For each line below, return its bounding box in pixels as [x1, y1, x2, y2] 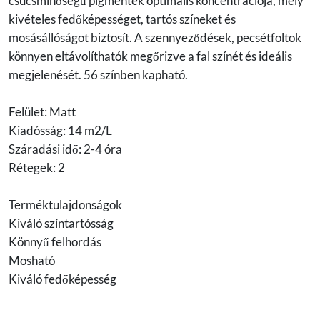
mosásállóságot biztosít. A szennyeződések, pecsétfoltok [9, 30, 301, 46]
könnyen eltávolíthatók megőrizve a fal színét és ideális [9, 49, 292, 64]
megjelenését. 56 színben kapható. [9, 67, 188, 83]
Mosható [9, 253, 55, 269]
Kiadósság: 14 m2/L [9, 123, 112, 139]
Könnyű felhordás [9, 234, 101, 250]
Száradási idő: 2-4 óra [9, 141, 122, 157]
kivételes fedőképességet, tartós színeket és [9, 11, 236, 27]
